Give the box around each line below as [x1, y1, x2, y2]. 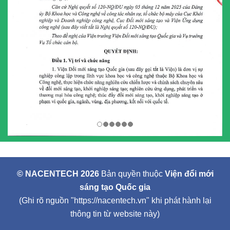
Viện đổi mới [164, 169, 214, 178]
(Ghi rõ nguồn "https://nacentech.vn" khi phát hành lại [18, 196, 212, 205]
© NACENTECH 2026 [16, 169, 99, 178]
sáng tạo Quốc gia [80, 182, 150, 191]
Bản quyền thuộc [99, 169, 165, 178]
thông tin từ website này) [70, 209, 160, 218]
